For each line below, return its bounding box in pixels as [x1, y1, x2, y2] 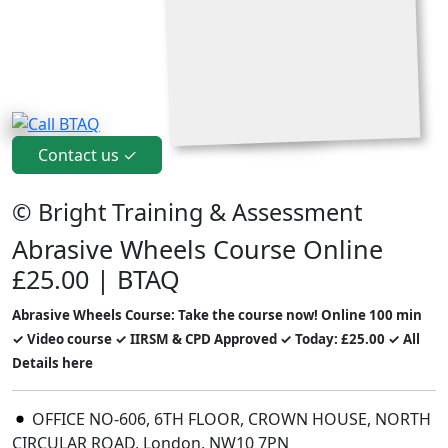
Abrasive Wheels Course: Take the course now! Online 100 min [12, 306, 422, 325]
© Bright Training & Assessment [12, 196, 362, 229]
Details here [12, 354, 93, 373]
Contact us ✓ [37, 144, 137, 167]
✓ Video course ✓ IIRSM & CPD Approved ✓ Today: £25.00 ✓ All [12, 330, 420, 349]
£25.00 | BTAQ [12, 262, 180, 297]
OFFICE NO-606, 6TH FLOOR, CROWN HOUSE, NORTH [28, 408, 431, 431]
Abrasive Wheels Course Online [12, 232, 383, 267]
